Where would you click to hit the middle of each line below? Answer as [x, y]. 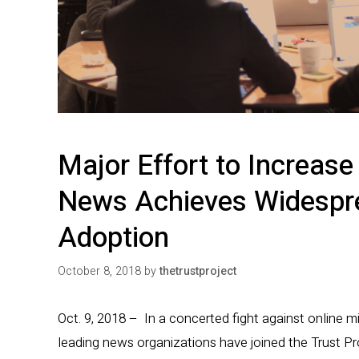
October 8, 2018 [99, 271]
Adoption [113, 238]
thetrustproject [198, 271]
